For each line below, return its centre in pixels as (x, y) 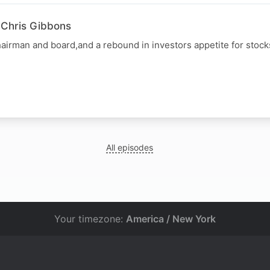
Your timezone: (90, 219)
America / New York (171, 219)
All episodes (130, 147)
